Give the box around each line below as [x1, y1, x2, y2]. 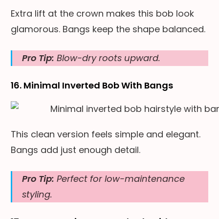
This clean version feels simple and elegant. [11, 128, 201, 140]
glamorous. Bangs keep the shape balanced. [11, 22, 206, 35]
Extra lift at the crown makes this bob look [11, 7, 195, 20]
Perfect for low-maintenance [54, 172, 185, 185]
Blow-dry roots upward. [54, 51, 161, 64]
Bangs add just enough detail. [11, 143, 141, 156]
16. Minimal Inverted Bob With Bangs [11, 79, 174, 91]
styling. [22, 188, 53, 200]
